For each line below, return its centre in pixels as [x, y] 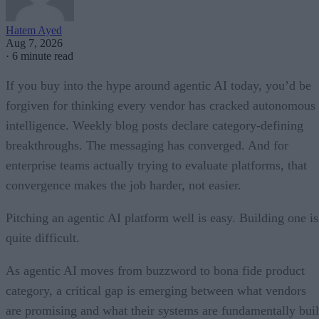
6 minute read [43, 56]
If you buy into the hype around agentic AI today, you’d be [158, 86]
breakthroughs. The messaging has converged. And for [147, 146]
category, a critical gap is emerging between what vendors [156, 291]
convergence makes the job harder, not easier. [124, 185]
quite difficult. [43, 238]
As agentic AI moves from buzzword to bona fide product [155, 271]
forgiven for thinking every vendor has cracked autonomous [161, 106]
